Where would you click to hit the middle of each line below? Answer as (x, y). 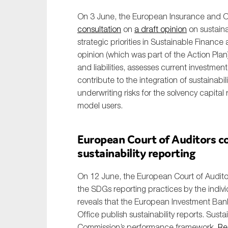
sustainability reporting (136, 153)
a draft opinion (161, 29)
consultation (99, 29)
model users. (100, 105)
